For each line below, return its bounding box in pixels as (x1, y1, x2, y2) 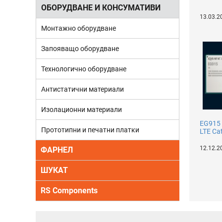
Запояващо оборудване (41, 45, 119, 53)
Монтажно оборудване (41, 24, 116, 32)
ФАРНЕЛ (41, 145, 73, 155)
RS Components (41, 186, 98, 195)
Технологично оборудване (41, 65, 126, 73)
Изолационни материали (41, 106, 122, 113)
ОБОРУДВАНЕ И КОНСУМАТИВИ (41, 3, 161, 12)
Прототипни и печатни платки (41, 126, 139, 134)
